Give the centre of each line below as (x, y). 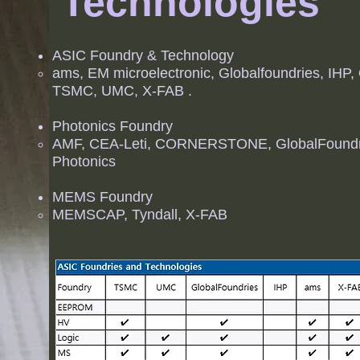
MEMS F (80, 197)
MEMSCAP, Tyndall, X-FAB (140, 215)
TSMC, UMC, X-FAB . (122, 91)
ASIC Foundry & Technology (143, 55)
